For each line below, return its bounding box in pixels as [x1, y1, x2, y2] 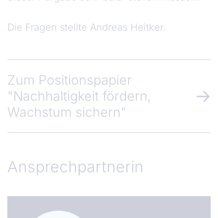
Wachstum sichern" [7, 104, 127, 120]
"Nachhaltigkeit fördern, [7, 88, 151, 104]
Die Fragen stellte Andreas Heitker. [7, 21, 166, 34]
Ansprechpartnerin [7, 157, 144, 177]
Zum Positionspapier [7, 72, 132, 88]
